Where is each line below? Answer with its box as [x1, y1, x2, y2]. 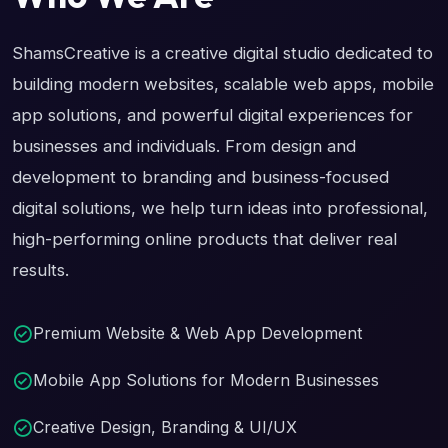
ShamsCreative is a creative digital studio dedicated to [12, 43, 433, 63]
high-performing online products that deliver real [12, 229, 397, 249]
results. [12, 260, 69, 280]
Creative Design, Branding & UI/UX [33, 417, 297, 437]
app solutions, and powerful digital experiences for [12, 105, 413, 125]
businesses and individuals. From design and [12, 136, 356, 156]
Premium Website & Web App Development [33, 323, 362, 343]
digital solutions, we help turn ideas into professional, [12, 198, 428, 218]
